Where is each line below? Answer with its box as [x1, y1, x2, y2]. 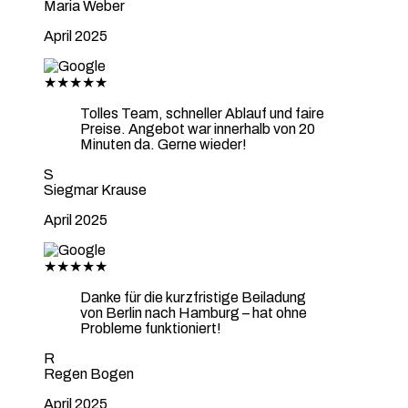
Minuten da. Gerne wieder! [80, 136, 247, 152]
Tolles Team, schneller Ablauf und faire [80, 105, 324, 121]
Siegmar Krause [44, 181, 147, 198]
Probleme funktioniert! [80, 320, 221, 336]
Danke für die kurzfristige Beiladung [80, 289, 306, 305]
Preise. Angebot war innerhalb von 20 [80, 120, 315, 137]
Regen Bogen [44, 365, 134, 382]
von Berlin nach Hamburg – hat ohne [80, 304, 307, 321]
